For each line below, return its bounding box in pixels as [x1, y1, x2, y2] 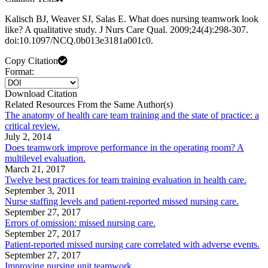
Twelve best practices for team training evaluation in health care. [5, 175, 246, 185]
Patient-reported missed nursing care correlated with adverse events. [5, 239, 260, 250]
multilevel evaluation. [5, 153, 86, 164]
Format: [5, 66, 34, 77]
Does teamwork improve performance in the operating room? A [5, 142, 244, 153]
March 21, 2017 [5, 164, 65, 175]
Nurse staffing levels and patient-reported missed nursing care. [5, 196, 239, 207]
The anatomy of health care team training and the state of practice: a [5, 110, 259, 121]
